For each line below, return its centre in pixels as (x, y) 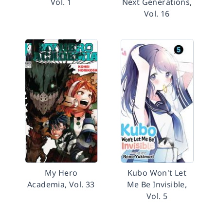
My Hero (61, 173)
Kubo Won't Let (157, 173)
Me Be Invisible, (157, 184)
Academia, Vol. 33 (61, 184)
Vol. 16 (157, 14)
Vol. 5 (157, 196)
